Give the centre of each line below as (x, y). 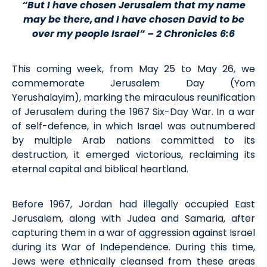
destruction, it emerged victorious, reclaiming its (133, 154)
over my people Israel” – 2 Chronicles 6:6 (133, 33)
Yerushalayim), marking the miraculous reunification (133, 97)
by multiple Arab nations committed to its (133, 140)
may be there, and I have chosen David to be (133, 19)
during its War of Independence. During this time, (133, 247)
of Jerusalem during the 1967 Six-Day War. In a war (133, 111)
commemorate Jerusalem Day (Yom (133, 83)
